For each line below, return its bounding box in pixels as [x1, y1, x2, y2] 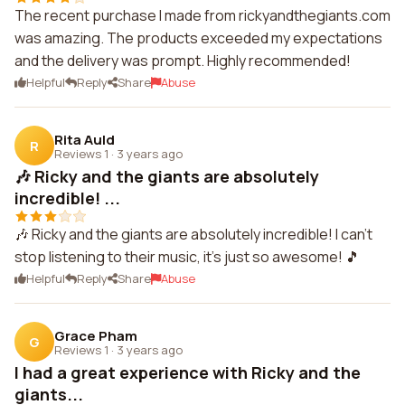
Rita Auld [54, 129, 115, 149]
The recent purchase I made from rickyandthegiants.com [14, 5, 391, 25]
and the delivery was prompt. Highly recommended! [14, 51, 351, 71]
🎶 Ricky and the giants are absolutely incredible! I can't [14, 224, 372, 244]
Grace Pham [54, 325, 137, 345]
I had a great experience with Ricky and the [14, 362, 361, 383]
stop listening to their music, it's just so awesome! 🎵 [14, 247, 360, 267]
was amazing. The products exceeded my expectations [14, 28, 382, 48]
